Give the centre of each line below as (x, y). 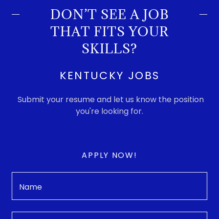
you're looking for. (109, 111)
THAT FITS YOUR (109, 31)
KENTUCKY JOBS (109, 75)
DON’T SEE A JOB (109, 14)
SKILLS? (109, 48)
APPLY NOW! (109, 155)
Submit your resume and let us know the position (109, 99)
